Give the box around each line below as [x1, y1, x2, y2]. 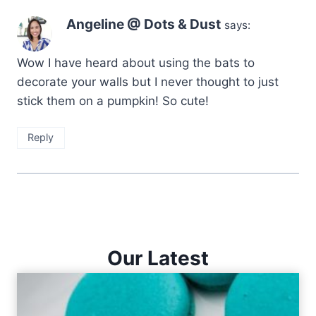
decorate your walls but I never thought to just [17, 74, 279, 89]
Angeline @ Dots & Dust [66, 16, 221, 32]
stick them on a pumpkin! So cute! [17, 93, 209, 108]
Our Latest [107, 245, 209, 270]
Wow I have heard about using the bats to [17, 55, 255, 70]
